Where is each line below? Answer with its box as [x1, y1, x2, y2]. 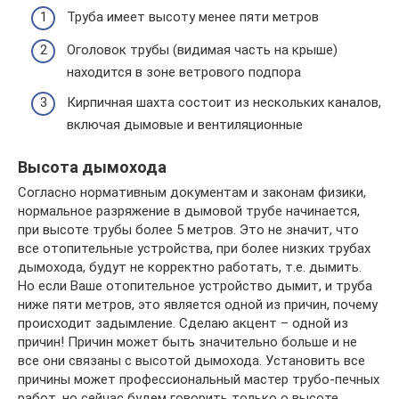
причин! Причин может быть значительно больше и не [18, 333, 357, 350]
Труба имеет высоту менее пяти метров [67, 8, 319, 25]
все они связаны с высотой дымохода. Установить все [18, 352, 365, 369]
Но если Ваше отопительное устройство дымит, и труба [18, 277, 372, 294]
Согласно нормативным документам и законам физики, [18, 183, 366, 200]
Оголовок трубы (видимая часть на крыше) [67, 42, 338, 59]
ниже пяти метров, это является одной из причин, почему [18, 296, 378, 313]
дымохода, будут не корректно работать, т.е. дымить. [18, 258, 362, 275]
